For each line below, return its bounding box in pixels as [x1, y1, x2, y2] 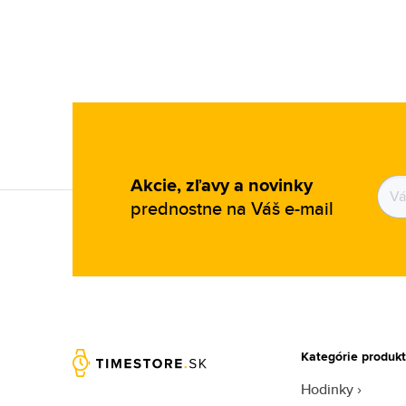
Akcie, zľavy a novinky [130, 171, 313, 198]
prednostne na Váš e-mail [130, 195, 333, 221]
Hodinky [300, 379, 353, 400]
